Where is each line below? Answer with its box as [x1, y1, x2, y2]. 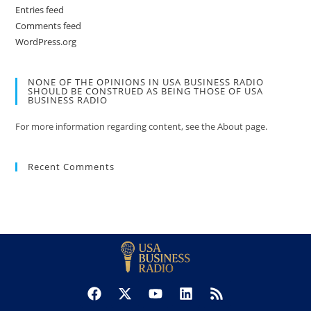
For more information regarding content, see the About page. [15, 120, 268, 133]
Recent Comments [28, 160, 115, 174]
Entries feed [15, 3, 65, 17]
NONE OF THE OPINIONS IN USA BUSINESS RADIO [28, 76, 264, 89]
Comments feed [15, 19, 82, 33]
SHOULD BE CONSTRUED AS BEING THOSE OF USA [28, 85, 264, 98]
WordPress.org [15, 35, 77, 49]
